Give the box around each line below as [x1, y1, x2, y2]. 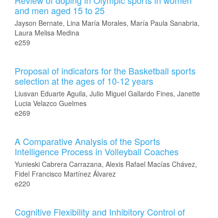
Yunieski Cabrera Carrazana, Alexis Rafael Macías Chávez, [15, 159, 197, 169]
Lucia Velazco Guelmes [15, 98, 87, 108]
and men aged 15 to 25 [15, 4, 105, 17]
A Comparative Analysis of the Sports [15, 135, 160, 147]
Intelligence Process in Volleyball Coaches [15, 145, 179, 158]
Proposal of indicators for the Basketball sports [15, 64, 196, 77]
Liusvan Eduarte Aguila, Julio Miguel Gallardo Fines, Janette [15, 89, 200, 98]
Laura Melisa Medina [15, 28, 79, 37]
